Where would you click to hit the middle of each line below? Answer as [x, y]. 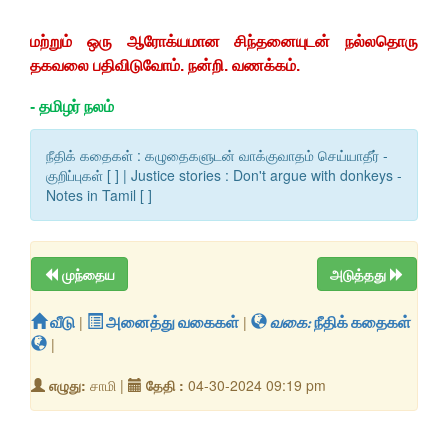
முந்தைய [88, 273]
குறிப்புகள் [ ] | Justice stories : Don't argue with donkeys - [224, 174]
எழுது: [67, 384]
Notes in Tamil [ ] [99, 194]
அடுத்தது [360, 273]
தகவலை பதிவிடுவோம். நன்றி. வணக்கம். [165, 65]
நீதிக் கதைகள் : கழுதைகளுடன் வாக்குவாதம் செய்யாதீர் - [217, 154]
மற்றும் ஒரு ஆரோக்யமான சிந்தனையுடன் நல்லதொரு [224, 41]
